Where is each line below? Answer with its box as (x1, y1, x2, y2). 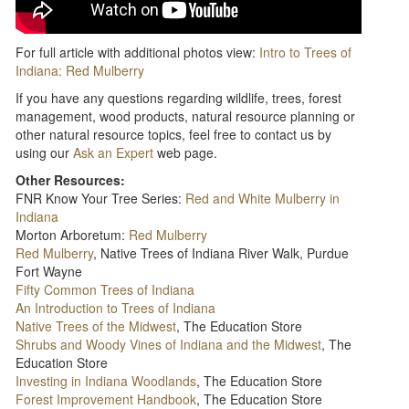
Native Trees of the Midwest (16, 317, 177, 336)
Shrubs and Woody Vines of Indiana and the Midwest (16, 335, 322, 354)
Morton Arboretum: (16, 225, 130, 245)
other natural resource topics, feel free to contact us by (16, 125, 332, 144)
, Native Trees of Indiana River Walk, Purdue (93, 244, 350, 263)
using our (16, 143, 74, 163)
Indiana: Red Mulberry (16, 61, 145, 80)
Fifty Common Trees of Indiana (16, 280, 195, 299)
